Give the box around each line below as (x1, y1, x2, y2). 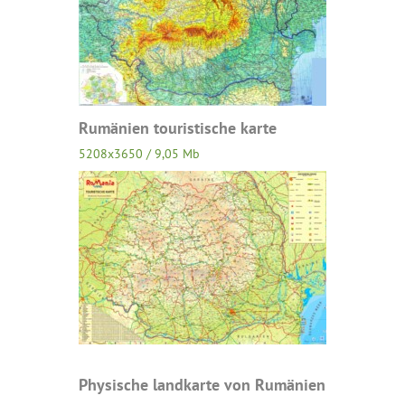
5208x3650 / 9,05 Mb (78, 146, 200, 162)
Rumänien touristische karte (78, 118, 277, 138)
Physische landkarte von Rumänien (78, 374, 325, 395)
